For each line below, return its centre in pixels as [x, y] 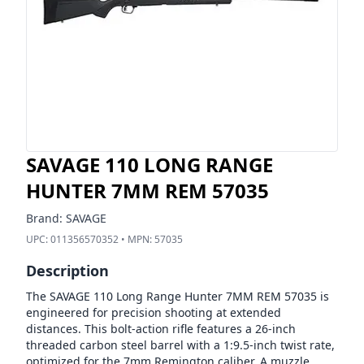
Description [67, 271]
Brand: [46, 218]
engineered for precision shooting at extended [154, 312]
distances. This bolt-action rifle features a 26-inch [161, 329]
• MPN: [136, 239]
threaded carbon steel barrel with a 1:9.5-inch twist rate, [180, 345]
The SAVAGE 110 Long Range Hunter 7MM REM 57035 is [178, 296]
